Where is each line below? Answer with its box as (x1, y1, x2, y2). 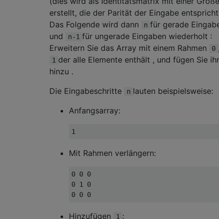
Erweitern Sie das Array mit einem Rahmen (49, 43, 209, 53)
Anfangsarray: (69, 105, 120, 115)
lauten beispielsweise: (133, 86, 213, 96)
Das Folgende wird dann (49, 19, 141, 29)
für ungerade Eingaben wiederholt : (82, 31, 212, 41)
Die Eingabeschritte (49, 86, 124, 96)
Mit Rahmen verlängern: (69, 148, 156, 158)
